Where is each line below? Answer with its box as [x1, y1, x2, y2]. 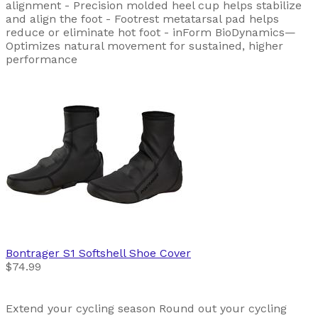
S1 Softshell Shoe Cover [63, 246, 191, 260]
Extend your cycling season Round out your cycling [6, 301, 287, 315]
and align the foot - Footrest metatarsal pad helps [6, 11, 279, 26]
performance [6, 52, 77, 66]
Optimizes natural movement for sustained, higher [6, 38, 283, 53]
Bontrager [6, 246, 60, 260]
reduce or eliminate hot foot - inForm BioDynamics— [6, 25, 296, 39]
